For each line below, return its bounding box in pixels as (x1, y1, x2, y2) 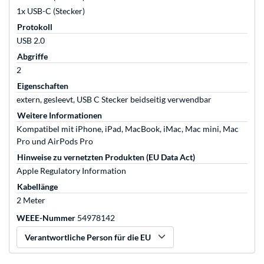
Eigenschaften (17, 81, 68, 91)
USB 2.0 (16, 35, 45, 46)
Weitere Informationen (17, 110, 102, 121)
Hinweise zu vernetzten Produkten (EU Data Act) (17, 152, 195, 163)
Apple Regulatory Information (16, 166, 126, 176)
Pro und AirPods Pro (16, 136, 93, 147)
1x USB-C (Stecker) (16, 6, 85, 16)
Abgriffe (17, 51, 48, 62)
